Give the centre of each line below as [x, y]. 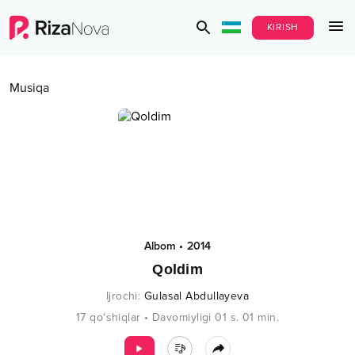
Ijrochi [122, 296]
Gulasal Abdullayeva [197, 296]
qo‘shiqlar [115, 317]
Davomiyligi [182, 317]
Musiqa [29, 88]
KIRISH [282, 27]
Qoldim [177, 269]
